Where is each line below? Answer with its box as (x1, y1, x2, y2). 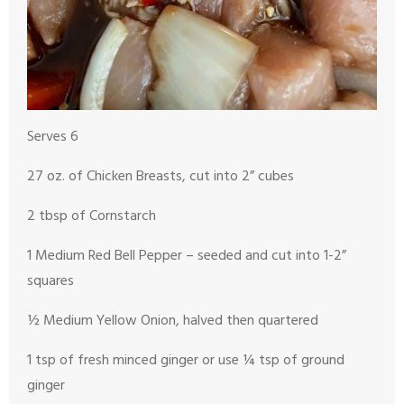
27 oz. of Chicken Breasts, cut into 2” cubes (27, 164, 294, 188)
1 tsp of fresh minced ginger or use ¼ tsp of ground (27, 348, 344, 372)
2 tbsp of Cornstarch (27, 204, 156, 228)
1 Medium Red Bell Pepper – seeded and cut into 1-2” (27, 243, 346, 268)
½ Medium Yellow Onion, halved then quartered (27, 308, 318, 333)
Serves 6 (27, 124, 89, 149)
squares (27, 269, 74, 293)
